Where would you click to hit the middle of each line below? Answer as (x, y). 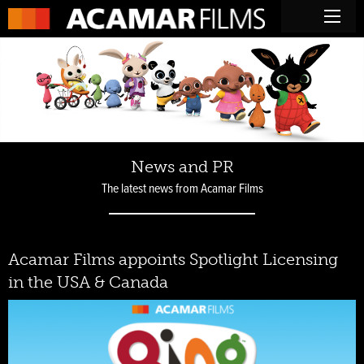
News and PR (182, 167)
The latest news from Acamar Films (182, 189)
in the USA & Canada (88, 282)
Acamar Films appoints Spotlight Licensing (173, 260)
